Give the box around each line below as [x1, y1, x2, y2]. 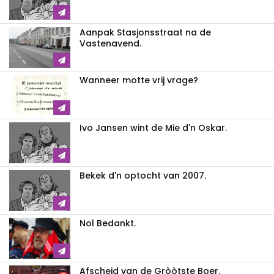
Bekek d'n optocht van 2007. [80, 169, 206, 182]
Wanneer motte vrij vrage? [80, 73, 198, 86]
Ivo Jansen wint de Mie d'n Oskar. [80, 121, 227, 134]
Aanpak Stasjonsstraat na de [80, 26, 211, 39]
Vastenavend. [80, 37, 141, 50]
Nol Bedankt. [80, 217, 136, 229]
